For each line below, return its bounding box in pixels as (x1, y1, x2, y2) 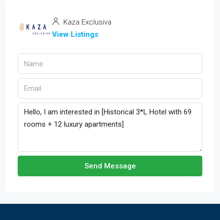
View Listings (52, 30, 98, 39)
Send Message (84, 162, 136, 171)
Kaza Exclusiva (61, 18, 111, 27)
